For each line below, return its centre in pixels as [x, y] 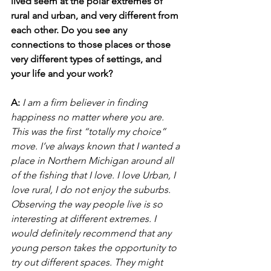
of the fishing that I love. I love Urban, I [94, 175]
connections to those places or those [92, 44]
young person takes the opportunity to [95, 247]
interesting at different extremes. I [85, 218]
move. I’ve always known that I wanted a [96, 146]
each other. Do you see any [70, 30]
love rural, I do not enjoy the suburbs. [92, 189]
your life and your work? [62, 73]
